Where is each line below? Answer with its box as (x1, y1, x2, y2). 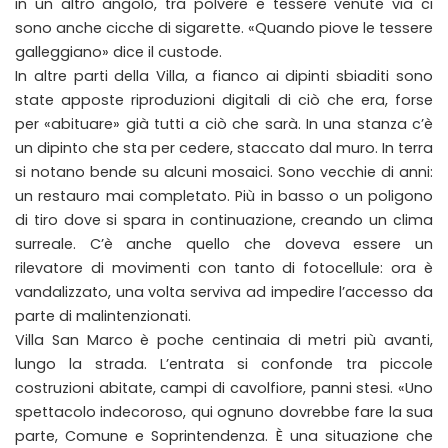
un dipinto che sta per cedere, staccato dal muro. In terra (15, 138, 433, 158)
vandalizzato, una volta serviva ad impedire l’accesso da (15, 282, 433, 302)
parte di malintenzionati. (15, 306, 191, 326)
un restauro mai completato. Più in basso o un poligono (15, 186, 433, 206)
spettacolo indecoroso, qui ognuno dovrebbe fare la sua (15, 402, 433, 422)
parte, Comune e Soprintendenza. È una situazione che (15, 426, 433, 446)
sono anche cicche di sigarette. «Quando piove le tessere (15, 18, 433, 38)
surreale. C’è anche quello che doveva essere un (15, 234, 433, 254)
